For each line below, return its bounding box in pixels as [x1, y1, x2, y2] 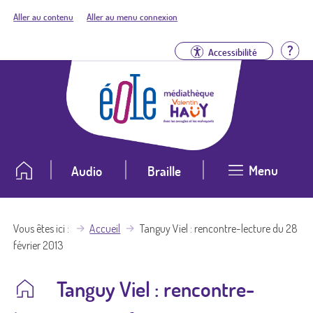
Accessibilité [208, 45, 257, 58]
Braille [147, 161, 181, 180]
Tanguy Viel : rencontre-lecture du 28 [139, 221, 298, 235]
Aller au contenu [13, 11, 74, 22]
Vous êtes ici [13, 221, 66, 235]
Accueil [89, 221, 121, 235]
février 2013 [13, 238, 64, 252]
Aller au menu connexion [87, 11, 178, 22]
